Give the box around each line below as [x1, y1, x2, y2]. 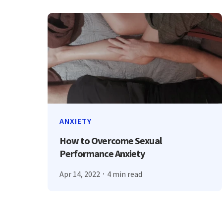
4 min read [107, 168, 143, 179]
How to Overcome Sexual [59, 134, 162, 147]
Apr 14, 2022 [59, 168, 100, 179]
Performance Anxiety [59, 147, 145, 160]
